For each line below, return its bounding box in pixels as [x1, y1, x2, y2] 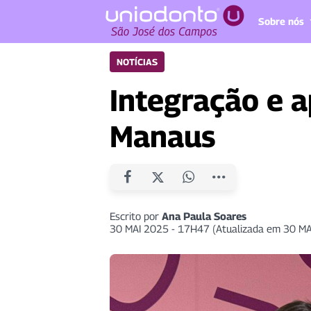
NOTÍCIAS [117, 56, 158, 67]
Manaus [110, 118, 215, 154]
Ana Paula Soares [162, 210, 246, 222]
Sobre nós [258, 15, 304, 27]
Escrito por [110, 210, 162, 222]
